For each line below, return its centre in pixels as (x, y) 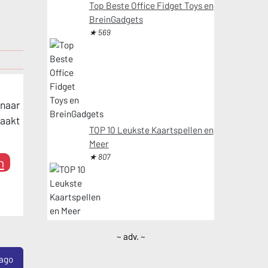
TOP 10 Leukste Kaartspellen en (151, 130)
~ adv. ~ (131, 236)
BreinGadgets (116, 19)
